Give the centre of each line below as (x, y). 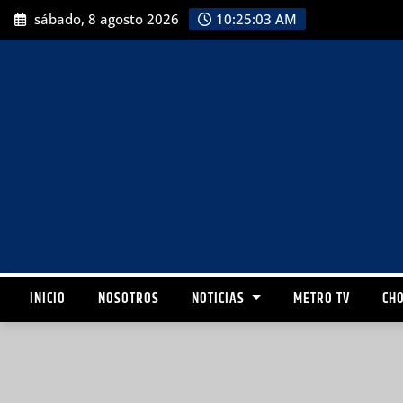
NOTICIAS (220, 299)
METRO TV (321, 299)
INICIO (48, 299)
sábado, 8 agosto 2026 (105, 19)
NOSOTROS (129, 299)
